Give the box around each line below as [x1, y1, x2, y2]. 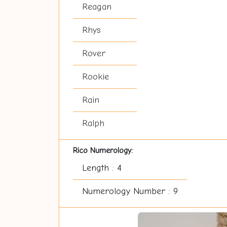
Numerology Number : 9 [82, 186, 178, 197]
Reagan [82, 2, 111, 12]
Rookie [82, 71, 109, 82]
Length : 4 [82, 163, 122, 173]
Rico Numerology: [72, 145, 133, 155]
